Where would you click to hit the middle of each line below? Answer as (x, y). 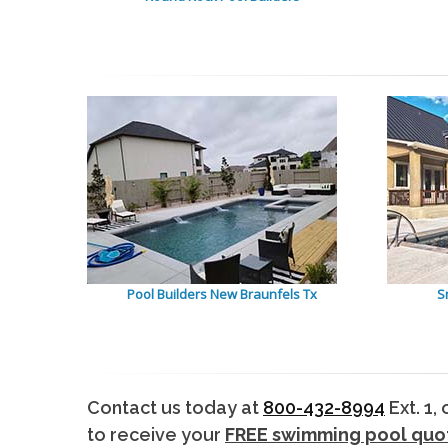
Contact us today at (175, 407)
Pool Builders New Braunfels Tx (222, 293)
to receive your (156, 434)
